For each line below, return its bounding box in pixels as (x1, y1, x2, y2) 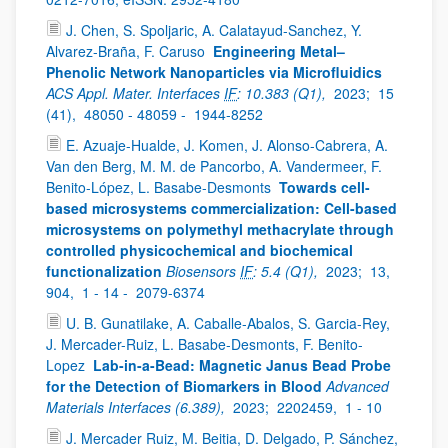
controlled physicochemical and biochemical (46, 240, 353, 260)
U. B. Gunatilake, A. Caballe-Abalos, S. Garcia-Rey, (66, 313, 390, 333)
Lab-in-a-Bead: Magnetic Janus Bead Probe (93, 355, 391, 375)
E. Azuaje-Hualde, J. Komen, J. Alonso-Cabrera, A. (66, 135, 388, 155)
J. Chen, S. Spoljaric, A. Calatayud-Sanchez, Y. (66, 20, 362, 40)
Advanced (326, 376, 389, 396)
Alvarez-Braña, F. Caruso (46, 41, 209, 61)
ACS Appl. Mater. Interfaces (46, 83, 224, 103)
